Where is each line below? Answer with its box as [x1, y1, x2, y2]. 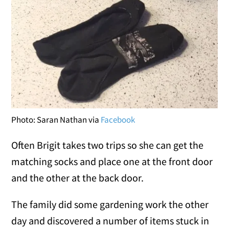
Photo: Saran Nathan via [11, 113, 101, 125]
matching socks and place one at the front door [11, 154, 213, 168]
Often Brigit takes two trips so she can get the [11, 138, 204, 151]
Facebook [101, 113, 135, 125]
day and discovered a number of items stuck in [11, 214, 210, 227]
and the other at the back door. [11, 171, 144, 184]
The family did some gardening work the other [11, 197, 209, 211]
